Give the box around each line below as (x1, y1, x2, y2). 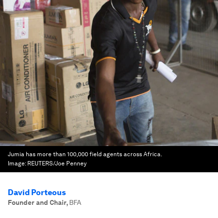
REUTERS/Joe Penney (27, 160, 87, 167)
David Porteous (8, 188, 66, 197)
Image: (8, 160, 27, 167)
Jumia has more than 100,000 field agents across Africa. (8, 151, 162, 158)
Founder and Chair (8, 199, 66, 206)
